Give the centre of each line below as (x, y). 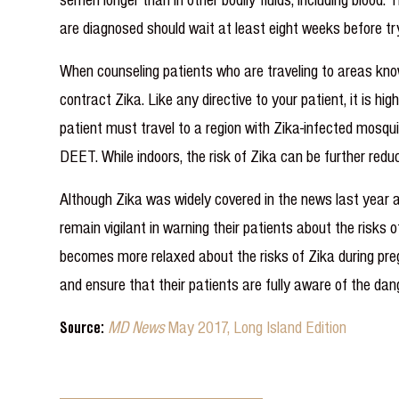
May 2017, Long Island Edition (256, 327)
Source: (84, 327)
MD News (136, 327)
